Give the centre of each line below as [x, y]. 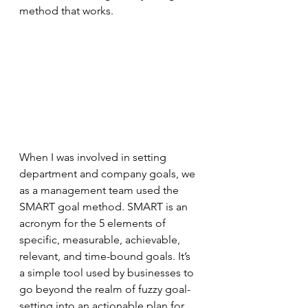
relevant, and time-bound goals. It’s [106, 256]
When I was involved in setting [94, 157]
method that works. [66, 11]
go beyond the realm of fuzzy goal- [105, 289]
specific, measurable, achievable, [101, 239]
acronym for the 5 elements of [94, 223]
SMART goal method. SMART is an [105, 206]
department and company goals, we [109, 173]
